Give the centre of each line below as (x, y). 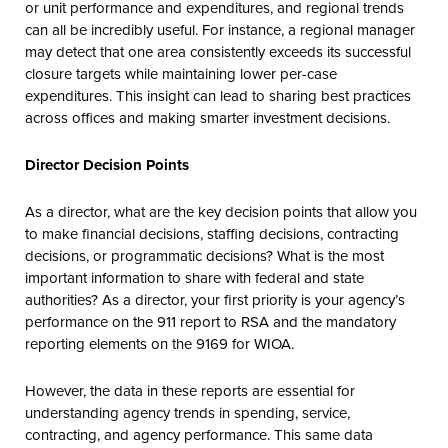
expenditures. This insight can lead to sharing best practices (218, 95)
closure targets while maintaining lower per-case (181, 73)
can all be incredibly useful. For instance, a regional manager (220, 29)
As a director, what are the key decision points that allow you (221, 211)
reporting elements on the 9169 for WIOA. (159, 343)
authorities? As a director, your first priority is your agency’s (215, 299)
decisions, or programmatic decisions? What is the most (204, 255)
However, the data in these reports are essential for (190, 390)
